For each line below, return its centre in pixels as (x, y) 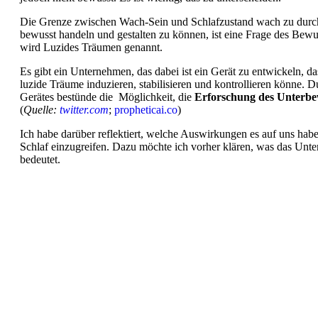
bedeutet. (40, 159)
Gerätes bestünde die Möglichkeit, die (107, 97)
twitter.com (84, 109)
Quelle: (42, 109)
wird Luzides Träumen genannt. (91, 47)
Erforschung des (234, 97)
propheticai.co (146, 109)
